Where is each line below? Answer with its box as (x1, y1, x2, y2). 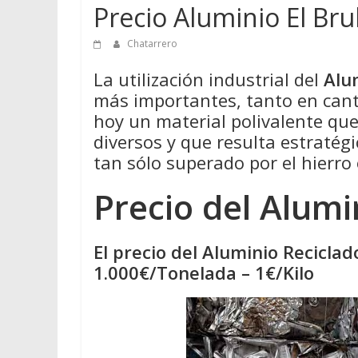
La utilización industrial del (93, 67, 324, 92)
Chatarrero (127, 37, 177, 51)
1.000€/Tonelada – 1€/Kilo (93, 261, 314, 285)
